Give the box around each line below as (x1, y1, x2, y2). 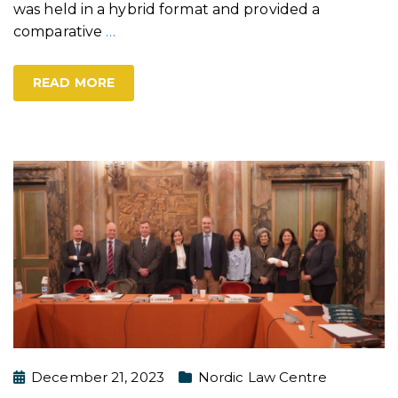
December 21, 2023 (31, 368, 164, 386)
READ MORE (33, 74, 115, 91)
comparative (13, 22, 107, 40)
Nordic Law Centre (197, 368, 327, 386)
